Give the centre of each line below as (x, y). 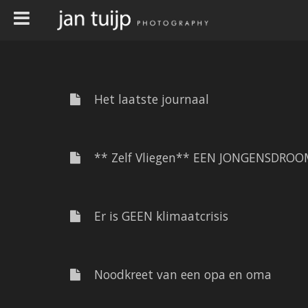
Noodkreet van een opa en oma (176, 274)
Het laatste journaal (145, 99)
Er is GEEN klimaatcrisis (154, 216)
